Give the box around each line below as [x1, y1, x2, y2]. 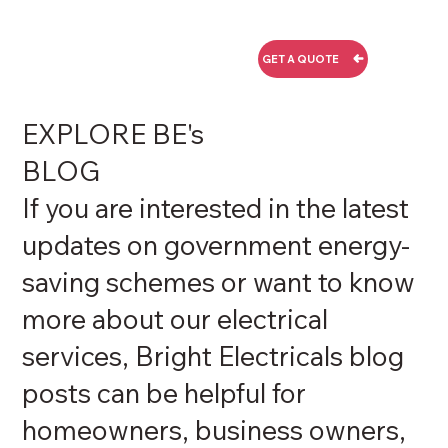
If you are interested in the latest [22, 191, 410, 226]
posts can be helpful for [22, 376, 307, 411]
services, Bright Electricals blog [22, 339, 405, 374]
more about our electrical [22, 302, 329, 337]
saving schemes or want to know [22, 265, 416, 300]
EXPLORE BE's [22, 117, 205, 152]
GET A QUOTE [262, 51, 340, 66]
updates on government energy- [22, 228, 411, 263]
